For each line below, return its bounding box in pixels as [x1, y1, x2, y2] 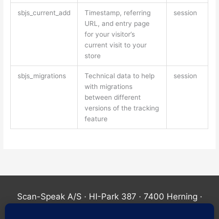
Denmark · [51, 206, 94, 217]
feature [84, 114, 108, 123]
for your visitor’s [84, 30, 135, 38]
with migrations [84, 82, 132, 90]
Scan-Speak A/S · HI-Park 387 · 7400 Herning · [17, 191, 202, 201]
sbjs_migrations [17, 71, 66, 80]
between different [84, 93, 141, 101]
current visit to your [84, 41, 147, 49]
